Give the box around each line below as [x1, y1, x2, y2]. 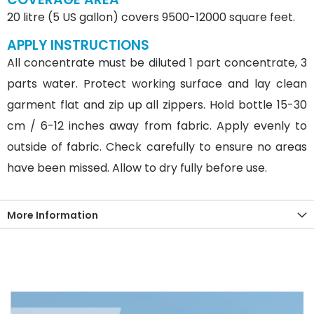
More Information [7, 207, 98, 222]
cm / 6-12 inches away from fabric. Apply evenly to [7, 117, 307, 134]
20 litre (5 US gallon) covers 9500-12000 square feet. [7, 8, 295, 25]
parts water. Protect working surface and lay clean [7, 75, 307, 92]
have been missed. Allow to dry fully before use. [7, 159, 267, 176]
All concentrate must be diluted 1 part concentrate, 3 [7, 54, 307, 71]
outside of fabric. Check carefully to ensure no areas [7, 138, 307, 155]
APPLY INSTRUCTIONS [7, 35, 149, 55]
